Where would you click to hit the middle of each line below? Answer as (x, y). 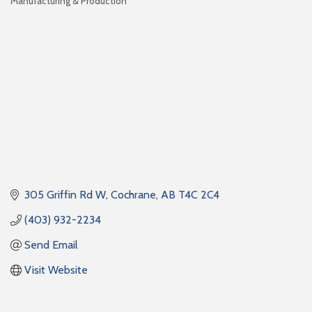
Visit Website (56, 270)
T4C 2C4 (199, 194)
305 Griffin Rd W (65, 194)
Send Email (51, 244)
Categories (29, 11)
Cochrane (133, 194)
